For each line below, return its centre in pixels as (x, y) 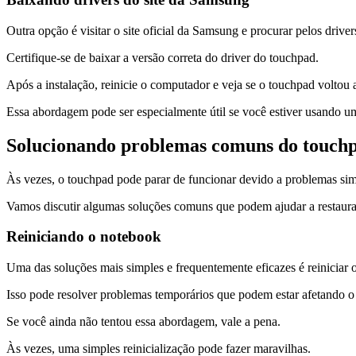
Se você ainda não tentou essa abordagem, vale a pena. (143, 322)
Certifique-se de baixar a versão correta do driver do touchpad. (163, 57)
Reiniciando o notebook (84, 237)
